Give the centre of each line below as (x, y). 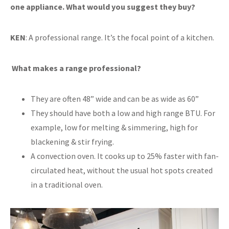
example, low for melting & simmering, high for (114, 128)
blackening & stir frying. (72, 142)
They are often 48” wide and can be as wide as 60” (115, 99)
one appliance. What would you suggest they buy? (103, 7)
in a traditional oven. (67, 185)
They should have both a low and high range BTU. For (123, 113)
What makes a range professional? (76, 68)
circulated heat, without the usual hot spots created (122, 170)
